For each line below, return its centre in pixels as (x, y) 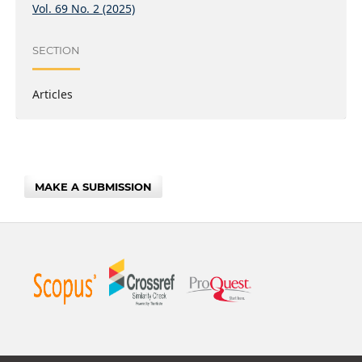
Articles (52, 94)
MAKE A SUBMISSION (94, 186)
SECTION (56, 51)
